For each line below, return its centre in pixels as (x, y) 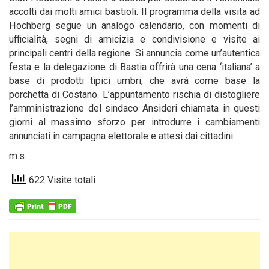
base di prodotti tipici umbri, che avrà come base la (134, 81)
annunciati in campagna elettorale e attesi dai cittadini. (122, 136)
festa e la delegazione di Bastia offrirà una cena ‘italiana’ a (134, 67)
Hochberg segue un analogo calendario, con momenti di (134, 26)
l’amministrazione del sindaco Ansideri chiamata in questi (134, 108)
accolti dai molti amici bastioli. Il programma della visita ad (134, 12)
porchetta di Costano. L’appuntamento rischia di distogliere (134, 95)
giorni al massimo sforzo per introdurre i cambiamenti (134, 122)
